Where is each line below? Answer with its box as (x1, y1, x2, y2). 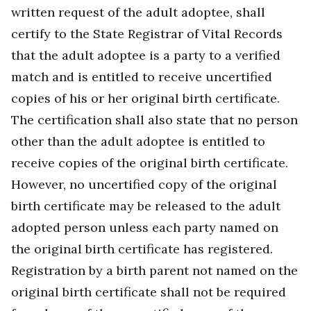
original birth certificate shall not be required (11, 284, 286, 301)
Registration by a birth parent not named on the (11, 262, 298, 279)
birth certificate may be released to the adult (11, 198, 280, 215)
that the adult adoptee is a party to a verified (11, 47, 280, 64)
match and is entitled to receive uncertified (11, 69, 272, 85)
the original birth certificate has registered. (11, 241, 273, 258)
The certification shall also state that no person (11, 112, 298, 128)
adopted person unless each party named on (11, 219, 278, 236)
